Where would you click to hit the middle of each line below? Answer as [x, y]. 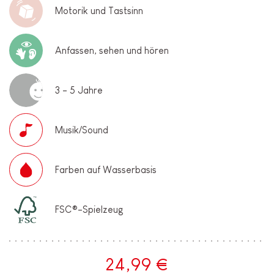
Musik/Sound [82, 130]
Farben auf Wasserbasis [106, 169]
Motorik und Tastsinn [99, 10]
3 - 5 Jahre [79, 90]
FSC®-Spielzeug [89, 209]
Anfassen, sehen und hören [112, 50]
